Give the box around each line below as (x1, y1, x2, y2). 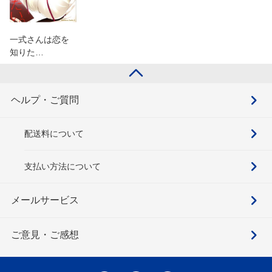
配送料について (24, 128, 84, 138)
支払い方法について (24, 161, 101, 171)
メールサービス (11, 194, 79, 205)
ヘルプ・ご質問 (11, 94, 79, 105)
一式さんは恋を (10, 34, 69, 44)
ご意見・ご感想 (11, 229, 79, 240)
